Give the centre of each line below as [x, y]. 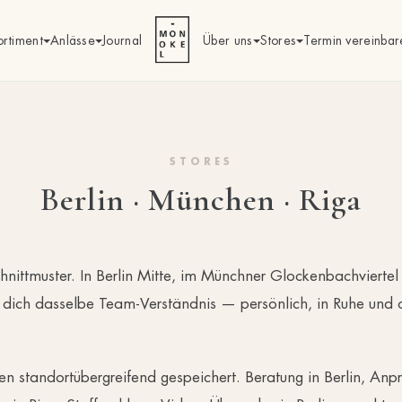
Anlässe [73, 40]
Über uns [228, 40]
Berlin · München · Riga [201, 200]
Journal [122, 40]
